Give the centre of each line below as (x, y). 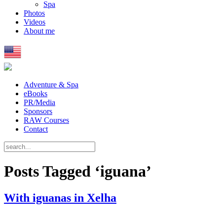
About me (39, 31)
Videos (35, 22)
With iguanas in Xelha (60, 198)
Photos (34, 13)
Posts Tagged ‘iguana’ (78, 171)
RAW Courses (46, 120)
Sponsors (38, 111)
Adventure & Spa (51, 85)
